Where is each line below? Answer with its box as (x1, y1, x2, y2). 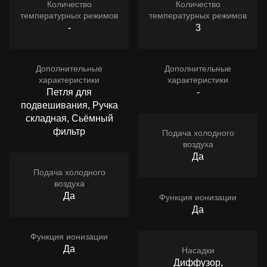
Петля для (46, 87, 92, 98)
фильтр (53, 126, 85, 137)
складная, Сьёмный (25, 113, 113, 124)
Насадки (181, 246, 215, 256)
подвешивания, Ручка (20, 100, 118, 111)
